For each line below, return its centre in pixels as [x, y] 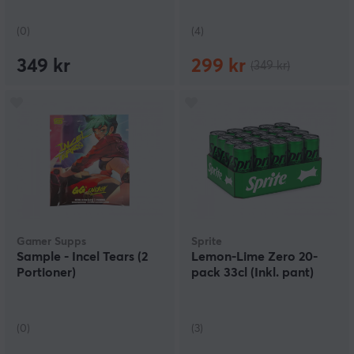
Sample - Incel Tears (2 [82, 257]
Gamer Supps [51, 242]
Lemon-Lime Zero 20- [254, 257]
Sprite [207, 242]
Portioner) [46, 273]
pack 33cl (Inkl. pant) [252, 273]
